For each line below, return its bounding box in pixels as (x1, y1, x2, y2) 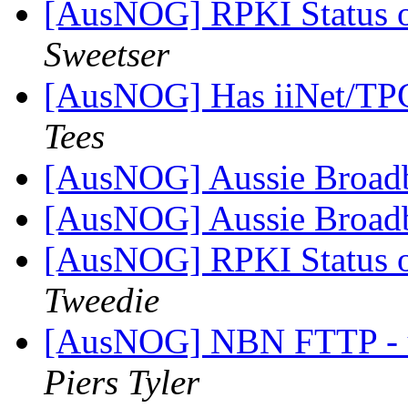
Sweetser (44, 35, 169, 75)
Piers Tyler (44, 362, 199, 403)
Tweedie (44, 280, 159, 321)
